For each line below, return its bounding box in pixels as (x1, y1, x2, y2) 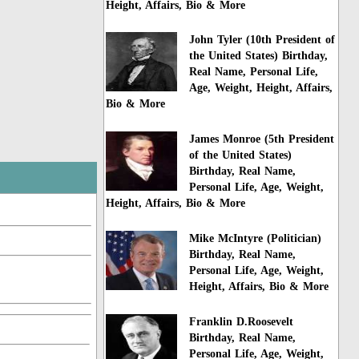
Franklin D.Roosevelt (189, 315, 294, 328)
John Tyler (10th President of (189, 34, 336, 46)
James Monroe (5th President (189, 133, 335, 146)
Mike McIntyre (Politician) (189, 232, 322, 245)
